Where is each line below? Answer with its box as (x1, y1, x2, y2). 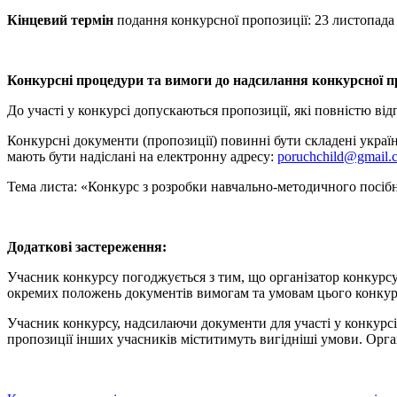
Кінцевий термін (7, 12, 113, 27)
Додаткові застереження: (7, 238, 167, 254)
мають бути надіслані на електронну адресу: (7, 148, 277, 164)
